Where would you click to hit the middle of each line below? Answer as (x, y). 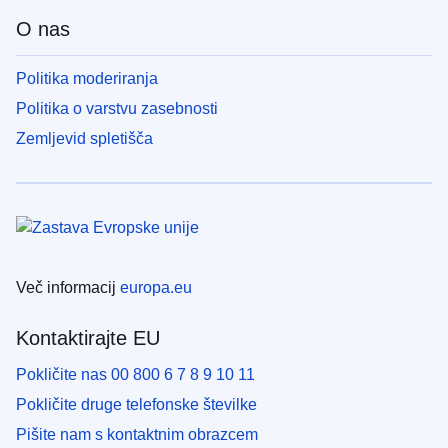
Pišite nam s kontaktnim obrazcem (137, 435)
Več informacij (68, 288)
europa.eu (156, 288)
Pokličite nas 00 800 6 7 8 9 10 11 (135, 375)
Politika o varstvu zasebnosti (117, 109)
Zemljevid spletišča (84, 139)
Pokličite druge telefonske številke (136, 405)
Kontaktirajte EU (88, 338)
